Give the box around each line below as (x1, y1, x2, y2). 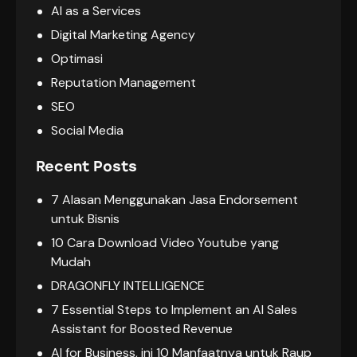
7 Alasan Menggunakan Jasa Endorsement (51, 190, 299, 208)
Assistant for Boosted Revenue (51, 320, 233, 337)
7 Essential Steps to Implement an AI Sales (51, 300, 298, 318)
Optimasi (51, 49, 104, 67)
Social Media (51, 121, 124, 139)
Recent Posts (36, 157, 137, 175)
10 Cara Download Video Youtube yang (51, 233, 280, 251)
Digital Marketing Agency (51, 25, 196, 43)
